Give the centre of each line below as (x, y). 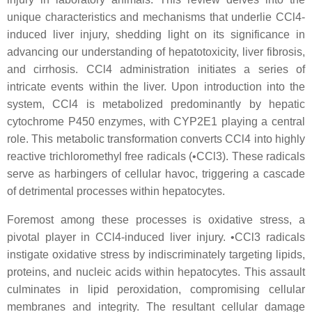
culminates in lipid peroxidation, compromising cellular (156, 289)
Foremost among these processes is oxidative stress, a (156, 220)
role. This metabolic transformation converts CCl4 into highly (156, 139)
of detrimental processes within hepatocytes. (116, 191)
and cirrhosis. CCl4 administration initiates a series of (156, 69)
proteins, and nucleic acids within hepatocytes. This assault (156, 272)
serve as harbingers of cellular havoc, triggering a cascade (156, 174)
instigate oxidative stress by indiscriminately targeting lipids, (156, 255)
